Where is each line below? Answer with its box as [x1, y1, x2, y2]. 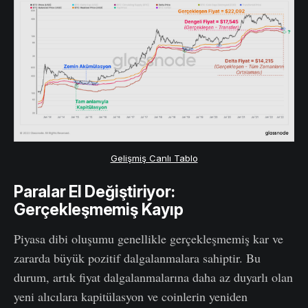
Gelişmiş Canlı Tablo [110, 152, 198, 164]
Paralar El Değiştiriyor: [14, 181, 175, 201]
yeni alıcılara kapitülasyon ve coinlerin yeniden [14, 287, 247, 305]
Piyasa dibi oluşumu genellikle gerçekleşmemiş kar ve [14, 230, 283, 247]
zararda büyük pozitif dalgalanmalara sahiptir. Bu [14, 249, 261, 266]
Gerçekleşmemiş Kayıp [14, 199, 184, 219]
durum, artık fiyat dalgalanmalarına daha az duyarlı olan [14, 268, 293, 285]
